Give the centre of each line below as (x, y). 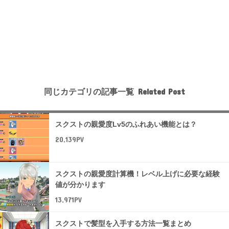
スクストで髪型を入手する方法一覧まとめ (123, 224)
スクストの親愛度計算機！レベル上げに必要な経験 (138, 174)
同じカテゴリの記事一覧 (89, 92)
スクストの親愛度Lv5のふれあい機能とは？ (126, 124)
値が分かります (80, 185)
